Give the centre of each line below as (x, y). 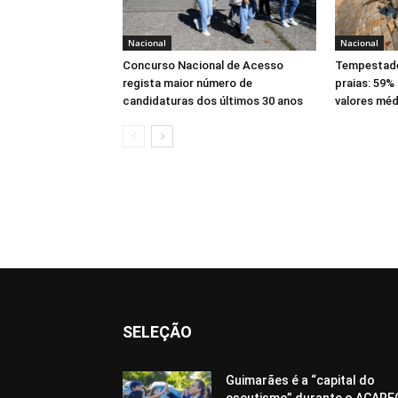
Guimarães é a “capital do (300, 380)
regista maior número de (187, 83)
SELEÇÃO (157, 332)
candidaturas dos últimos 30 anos (213, 101)
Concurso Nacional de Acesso (203, 65)
